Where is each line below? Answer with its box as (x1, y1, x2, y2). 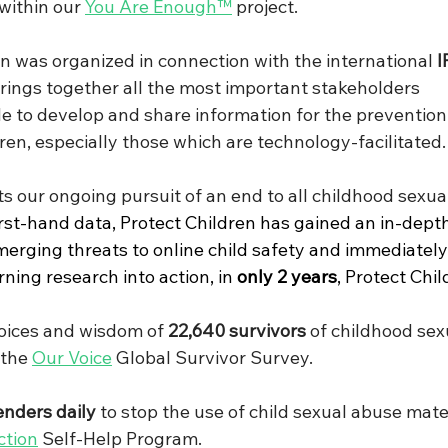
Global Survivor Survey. (112, 346, 313, 370)
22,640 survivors (168, 319, 306, 343)
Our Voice (32, 346, 112, 370)
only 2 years (237, 265, 337, 289)
